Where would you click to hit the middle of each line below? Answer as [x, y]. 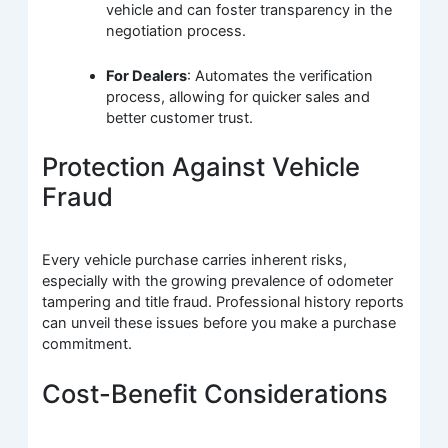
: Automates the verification [280, 75]
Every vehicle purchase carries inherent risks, [195, 260]
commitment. [87, 344]
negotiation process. [176, 31]
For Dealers [147, 75]
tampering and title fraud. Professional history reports [223, 302]
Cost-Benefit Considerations [215, 393]
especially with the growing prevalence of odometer [218, 281]
